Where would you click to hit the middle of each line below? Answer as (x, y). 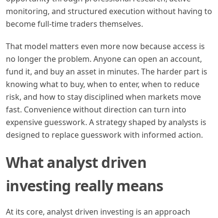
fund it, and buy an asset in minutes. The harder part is (107, 71)
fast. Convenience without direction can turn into (96, 109)
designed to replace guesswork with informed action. (104, 135)
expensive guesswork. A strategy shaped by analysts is (106, 122)
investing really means (85, 185)
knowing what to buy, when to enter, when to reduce (103, 84)
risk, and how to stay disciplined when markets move (103, 97)
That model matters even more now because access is (105, 46)
